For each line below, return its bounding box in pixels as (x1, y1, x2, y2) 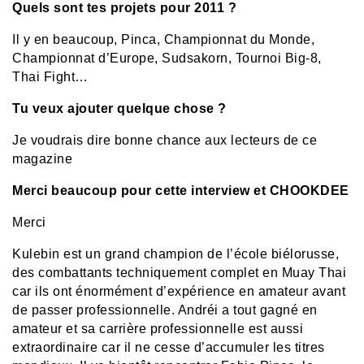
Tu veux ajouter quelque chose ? (12, 101, 227, 115)
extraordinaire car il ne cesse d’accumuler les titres (12, 340, 325, 354)
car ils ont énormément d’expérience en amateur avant (12, 284, 345, 298)
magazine (12, 151, 72, 166)
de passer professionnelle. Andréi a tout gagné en (12, 302, 318, 317)
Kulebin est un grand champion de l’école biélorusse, (12, 246, 339, 261)
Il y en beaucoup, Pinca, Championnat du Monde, (12, 32, 314, 46)
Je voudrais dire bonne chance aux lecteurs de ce (12, 132, 317, 147)
